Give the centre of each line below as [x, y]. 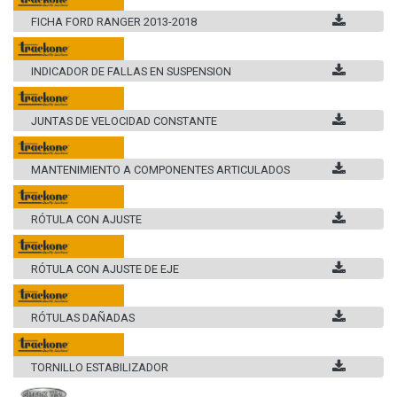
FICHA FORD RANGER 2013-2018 [114, 22]
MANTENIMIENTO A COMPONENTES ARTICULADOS [160, 170]
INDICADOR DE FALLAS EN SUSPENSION [131, 72]
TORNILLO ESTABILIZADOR [100, 367]
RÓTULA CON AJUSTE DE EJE [105, 269]
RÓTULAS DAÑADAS [83, 318]
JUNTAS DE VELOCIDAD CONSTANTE [124, 121]
